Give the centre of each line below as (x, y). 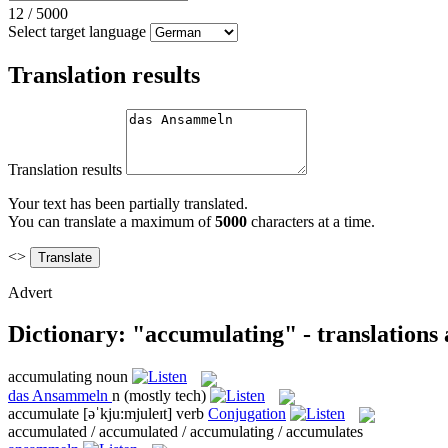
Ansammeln (70, 395)
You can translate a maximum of (111, 221)
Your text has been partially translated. (128, 203)
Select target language (77, 31)
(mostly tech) (165, 395)
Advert (30, 292)
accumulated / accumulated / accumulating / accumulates (185, 432)
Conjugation (247, 413)
